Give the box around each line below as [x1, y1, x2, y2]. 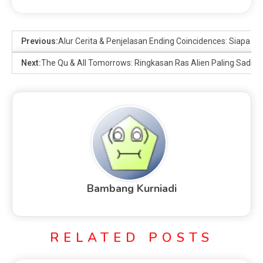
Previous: [21, 36, 58, 46]
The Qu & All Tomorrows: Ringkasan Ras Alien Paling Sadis [41, 58, 257, 68]
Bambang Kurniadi [86, 181, 177, 196]
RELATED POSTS [49, 229, 214, 247]
